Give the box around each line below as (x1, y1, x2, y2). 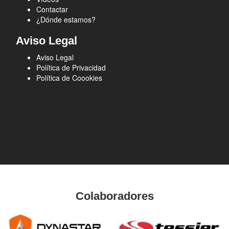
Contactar (36, 4, 68, 14)
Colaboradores (75, 190, 154, 202)
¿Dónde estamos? (36, 14, 96, 25)
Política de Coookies (36, 73, 102, 83)
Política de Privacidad (36, 62, 106, 73)
